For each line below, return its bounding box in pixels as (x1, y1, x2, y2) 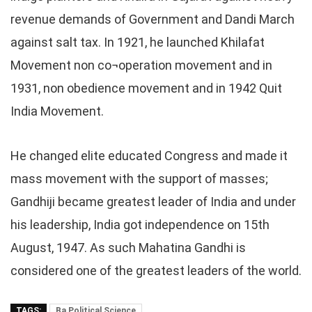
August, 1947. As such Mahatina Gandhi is (10, 240, 246, 255)
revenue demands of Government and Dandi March (10, 12, 295, 26)
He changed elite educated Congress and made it (10, 148, 288, 163)
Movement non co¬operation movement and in (10, 58, 272, 72)
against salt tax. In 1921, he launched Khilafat (10, 35, 265, 49)
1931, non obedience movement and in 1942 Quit (10, 81, 282, 95)
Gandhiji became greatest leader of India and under (10, 194, 296, 209)
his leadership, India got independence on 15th (10, 217, 270, 232)
